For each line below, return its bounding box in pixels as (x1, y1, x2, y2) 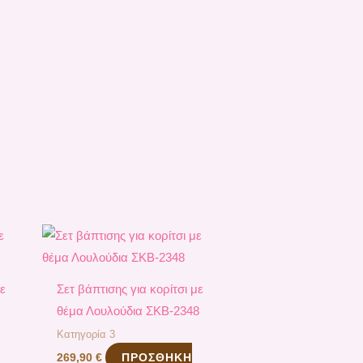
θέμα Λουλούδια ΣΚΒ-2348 (57, 304, 200, 318)
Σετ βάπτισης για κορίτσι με (57, 282, 204, 297)
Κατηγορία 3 (57, 327, 116, 340)
